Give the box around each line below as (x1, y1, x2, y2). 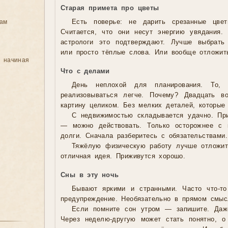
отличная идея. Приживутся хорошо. (61, 153, 186, 160)
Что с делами (61, 68, 110, 75)
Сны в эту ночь (61, 172, 119, 179)
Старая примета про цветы (61, 5, 159, 12)
